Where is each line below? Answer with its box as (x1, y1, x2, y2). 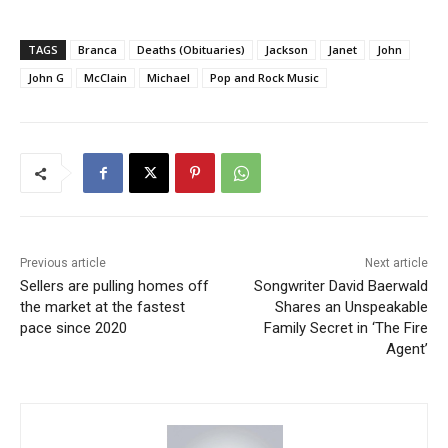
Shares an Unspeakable (274, 298, 428, 316)
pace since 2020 (20, 319, 127, 337)
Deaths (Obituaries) (137, 42, 245, 57)
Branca (78, 42, 117, 57)
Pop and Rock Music (210, 70, 319, 85)
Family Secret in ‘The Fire (263, 319, 428, 337)
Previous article (20, 256, 106, 270)
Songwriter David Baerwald (253, 277, 428, 295)
